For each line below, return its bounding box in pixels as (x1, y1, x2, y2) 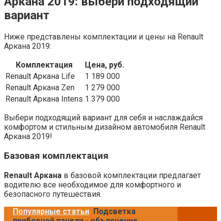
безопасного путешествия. (4, 189, 102, 199)
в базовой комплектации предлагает (62, 170, 201, 180)
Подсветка (93, 206, 136, 216)
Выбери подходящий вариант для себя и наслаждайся (4, 113, 203, 123)
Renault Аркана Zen (5, 83, 74, 93)
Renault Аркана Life (5, 72, 75, 81)
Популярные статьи (13, 206, 89, 216)
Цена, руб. (85, 60, 124, 70)
